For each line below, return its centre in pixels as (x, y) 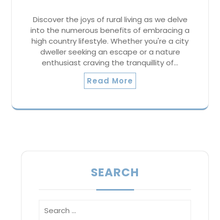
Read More (110, 81)
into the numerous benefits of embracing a (110, 30)
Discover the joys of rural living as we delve (110, 19)
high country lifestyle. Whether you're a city (110, 41)
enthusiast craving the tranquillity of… (110, 62)
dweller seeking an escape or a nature (110, 52)
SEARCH (115, 172)
